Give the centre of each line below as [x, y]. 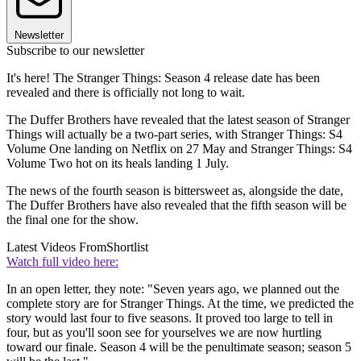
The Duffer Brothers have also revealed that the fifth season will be [176, 205]
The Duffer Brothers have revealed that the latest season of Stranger [178, 120]
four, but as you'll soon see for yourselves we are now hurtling [164, 333]
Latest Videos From [56, 247]
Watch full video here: [62, 262]
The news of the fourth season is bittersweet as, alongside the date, [175, 191]
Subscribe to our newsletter [75, 51]
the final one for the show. [73, 220]
